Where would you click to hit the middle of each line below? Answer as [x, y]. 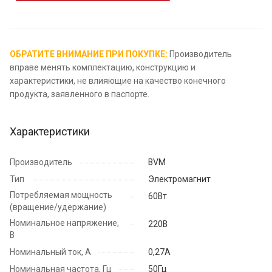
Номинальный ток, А [50, 252]
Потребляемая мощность [61, 195]
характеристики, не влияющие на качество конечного [118, 80]
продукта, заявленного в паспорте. [80, 94]
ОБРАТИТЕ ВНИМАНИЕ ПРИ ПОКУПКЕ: [89, 54]
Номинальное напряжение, [64, 223]
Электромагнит [179, 179]
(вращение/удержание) [58, 207]
